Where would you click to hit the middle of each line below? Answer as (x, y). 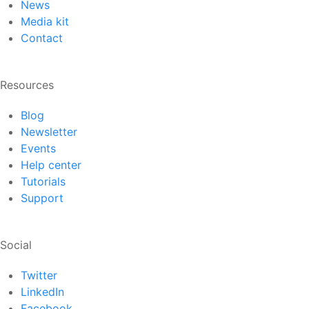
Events (38, 148)
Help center (51, 165)
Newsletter (49, 132)
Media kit (45, 21)
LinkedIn (42, 292)
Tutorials (43, 181)
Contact (42, 38)
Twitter (39, 275)
